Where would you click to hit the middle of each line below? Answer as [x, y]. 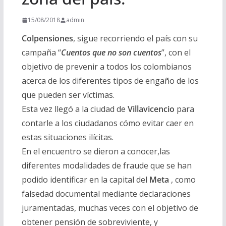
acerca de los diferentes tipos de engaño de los [110, 81]
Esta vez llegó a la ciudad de [74, 109]
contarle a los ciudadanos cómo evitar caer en [107, 123]
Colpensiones [47, 39]
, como [182, 180]
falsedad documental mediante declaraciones [106, 194]
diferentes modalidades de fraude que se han [106, 166]
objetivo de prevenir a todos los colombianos [106, 67]
